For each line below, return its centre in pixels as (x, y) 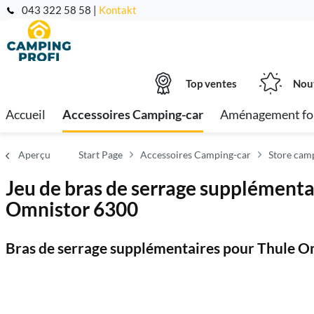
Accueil (26, 114)
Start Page (101, 155)
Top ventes (211, 83)
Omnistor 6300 (72, 209)
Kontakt (118, 10)
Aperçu (34, 155)
